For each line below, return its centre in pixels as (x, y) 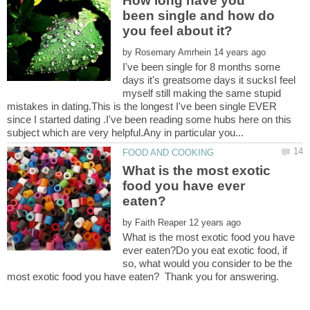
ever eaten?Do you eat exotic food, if (205, 250)
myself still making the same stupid (202, 93)
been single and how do (199, 16)
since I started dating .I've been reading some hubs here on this (149, 120)
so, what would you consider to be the (208, 263)
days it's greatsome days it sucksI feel (209, 80)
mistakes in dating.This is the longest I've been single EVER (142, 107)
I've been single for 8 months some (202, 67)
